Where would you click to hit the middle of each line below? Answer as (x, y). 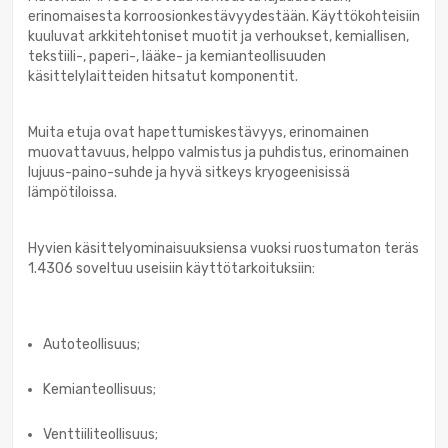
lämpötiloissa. (72, 193)
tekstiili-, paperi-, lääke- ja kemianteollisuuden (177, 57)
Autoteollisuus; (91, 345)
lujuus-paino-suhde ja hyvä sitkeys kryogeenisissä (189, 173)
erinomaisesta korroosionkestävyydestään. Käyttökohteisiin (224, 17)
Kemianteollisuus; (99, 390)
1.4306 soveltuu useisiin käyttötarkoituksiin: (171, 269)
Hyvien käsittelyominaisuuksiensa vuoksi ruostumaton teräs (223, 249)
